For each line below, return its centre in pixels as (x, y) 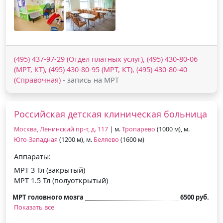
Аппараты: (32, 156)
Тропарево (139, 129)
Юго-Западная (36, 139)
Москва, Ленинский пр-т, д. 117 (61, 129)
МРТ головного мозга (48, 197)
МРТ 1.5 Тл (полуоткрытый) (61, 180)
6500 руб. (195, 197)
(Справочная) (37, 80)
